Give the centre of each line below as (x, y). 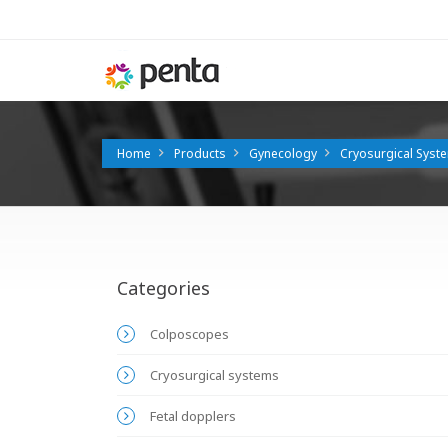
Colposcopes (189, 334)
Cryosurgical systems (214, 375)
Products (200, 153)
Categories (163, 288)
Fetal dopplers (193, 416)
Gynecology (283, 153)
